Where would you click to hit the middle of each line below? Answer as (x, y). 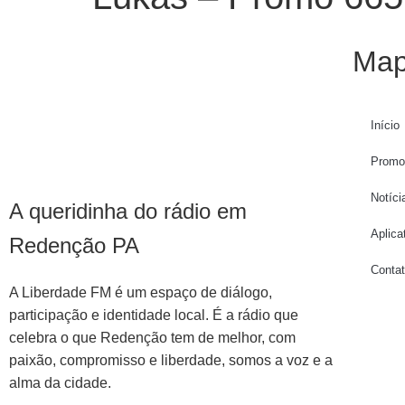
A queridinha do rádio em (128, 212)
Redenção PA (74, 246)
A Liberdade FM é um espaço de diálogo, (141, 293)
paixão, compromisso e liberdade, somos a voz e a (171, 361)
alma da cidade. (60, 383)
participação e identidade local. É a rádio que (154, 316)
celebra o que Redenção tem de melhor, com (152, 338)
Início (385, 125)
